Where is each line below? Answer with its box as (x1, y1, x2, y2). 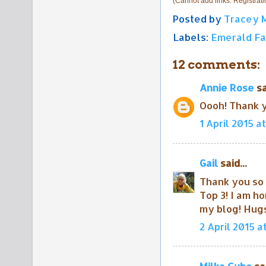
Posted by (173, 12, 224, 25)
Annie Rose (199, 81, 254, 94)
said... (218, 157, 247, 170)
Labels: (173, 30, 211, 43)
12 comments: (173, 56, 260, 72)
